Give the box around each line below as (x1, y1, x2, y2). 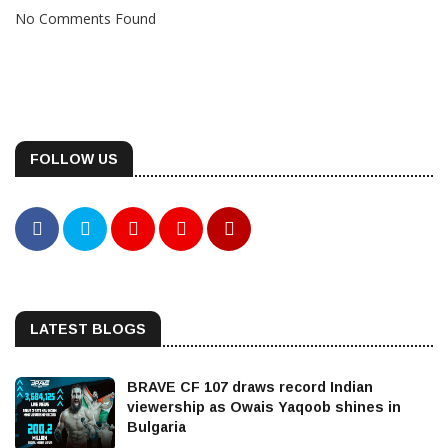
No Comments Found (15, 8, 156, 28)
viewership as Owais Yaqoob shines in (127, 398, 401, 415)
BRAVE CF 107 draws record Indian (127, 378, 373, 395)
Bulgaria (127, 418, 186, 435)
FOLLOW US (30, 150, 118, 167)
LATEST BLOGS (30, 320, 146, 337)
